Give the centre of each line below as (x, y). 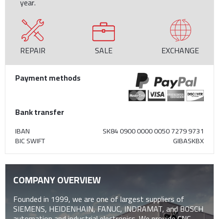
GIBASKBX (188, 140)
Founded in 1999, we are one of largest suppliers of (99, 199)
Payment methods (48, 78)
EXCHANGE (180, 51)
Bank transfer (40, 112)
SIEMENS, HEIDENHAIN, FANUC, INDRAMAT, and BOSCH (108, 209)
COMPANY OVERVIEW (57, 180)
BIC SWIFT (30, 140)
